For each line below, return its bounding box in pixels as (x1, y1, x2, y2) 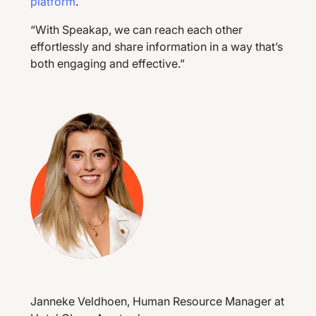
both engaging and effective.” (30, 56, 185, 71)
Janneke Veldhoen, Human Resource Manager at (30, 294, 284, 309)
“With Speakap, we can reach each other (30, 23, 243, 37)
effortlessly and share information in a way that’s (30, 39, 283, 54)
